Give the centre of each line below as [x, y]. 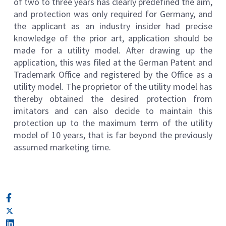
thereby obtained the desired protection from [113, 99]
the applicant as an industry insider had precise [113, 26]
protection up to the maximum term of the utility [113, 123]
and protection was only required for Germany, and [113, 14]
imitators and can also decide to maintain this [113, 111]
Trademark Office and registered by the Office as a [113, 74]
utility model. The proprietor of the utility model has [113, 87]
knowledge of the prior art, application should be [113, 38]
